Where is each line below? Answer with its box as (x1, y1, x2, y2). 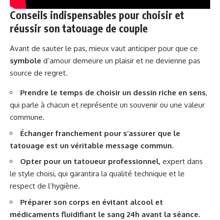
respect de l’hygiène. (10, 181, 80, 191)
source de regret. (10, 68, 68, 78)
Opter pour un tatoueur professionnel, (20, 157, 161, 166)
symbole (10, 56, 41, 66)
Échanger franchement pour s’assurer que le (20, 128, 180, 138)
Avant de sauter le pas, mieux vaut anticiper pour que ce (10, 44, 198, 54)
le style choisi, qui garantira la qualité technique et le (10, 169, 185, 179)
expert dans (161, 157, 203, 166)
